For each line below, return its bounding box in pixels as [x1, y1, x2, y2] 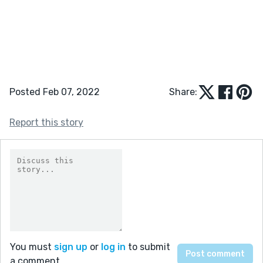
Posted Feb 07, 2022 [9, 86, 100, 97]
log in [101, 241, 126, 252]
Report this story [9, 116, 83, 128]
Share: [169, 86, 197, 97]
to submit [126, 241, 170, 252]
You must [10, 241, 54, 252]
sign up [54, 241, 87, 252]
